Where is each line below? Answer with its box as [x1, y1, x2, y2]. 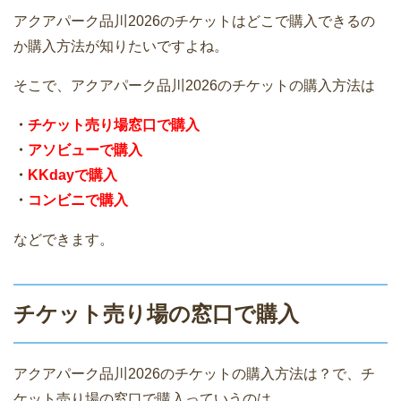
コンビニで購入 [28, 192, 128, 208]
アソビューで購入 [28, 141, 142, 158]
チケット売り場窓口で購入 [28, 116, 200, 132]
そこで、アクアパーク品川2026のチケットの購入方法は [13, 77, 375, 93]
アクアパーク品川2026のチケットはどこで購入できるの [13, 13, 375, 29]
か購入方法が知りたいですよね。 [13, 38, 228, 54]
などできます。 [13, 231, 114, 247]
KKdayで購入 [28, 166, 117, 183]
